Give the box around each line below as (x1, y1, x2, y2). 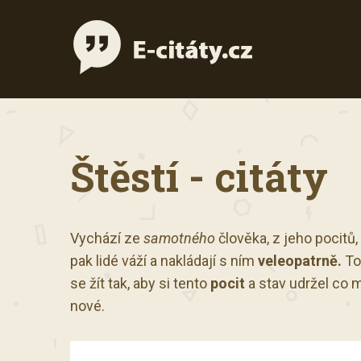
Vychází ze (70, 230, 143, 247)
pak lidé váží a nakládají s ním (70, 252, 258, 269)
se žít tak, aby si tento (70, 275, 210, 292)
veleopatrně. (258, 252, 342, 269)
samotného (143, 230, 215, 247)
